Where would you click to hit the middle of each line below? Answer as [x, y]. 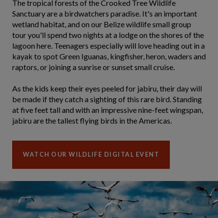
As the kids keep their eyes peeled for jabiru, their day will [107, 88]
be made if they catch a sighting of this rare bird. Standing [107, 99]
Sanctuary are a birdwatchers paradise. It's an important [105, 13]
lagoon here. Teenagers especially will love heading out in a [109, 45]
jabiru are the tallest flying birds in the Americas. [92, 120]
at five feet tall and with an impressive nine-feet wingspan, [108, 110]
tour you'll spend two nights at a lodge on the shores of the [108, 35]
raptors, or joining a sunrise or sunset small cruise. [93, 67]
